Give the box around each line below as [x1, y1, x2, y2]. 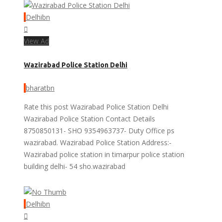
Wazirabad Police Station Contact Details [24, 113, 155, 123]
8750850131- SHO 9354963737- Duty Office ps [24, 125, 174, 135]
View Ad [24, 36, 49, 46]
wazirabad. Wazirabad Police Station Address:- [24, 137, 171, 147]
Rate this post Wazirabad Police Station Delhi [24, 102, 168, 111]
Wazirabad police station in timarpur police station [24, 149, 184, 159]
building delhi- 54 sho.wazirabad [24, 161, 125, 171]
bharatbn [26, 83, 55, 93]
